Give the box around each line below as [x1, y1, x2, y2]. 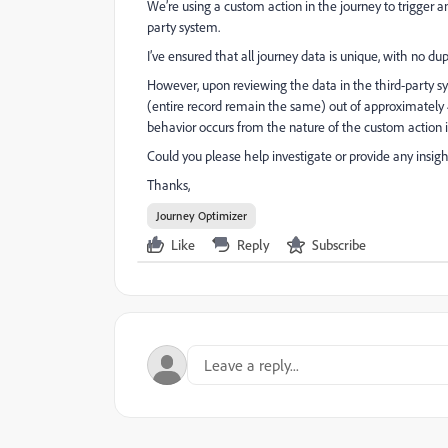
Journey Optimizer [156, 208, 247, 223]
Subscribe [312, 236, 366, 253]
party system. [147, 18, 220, 35]
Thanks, [147, 176, 190, 193]
